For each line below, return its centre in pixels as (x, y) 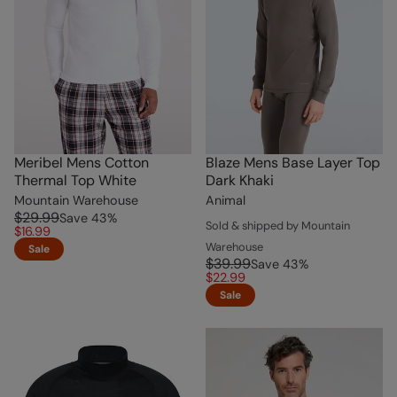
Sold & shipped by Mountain (278, 225)
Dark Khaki (240, 180)
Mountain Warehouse (76, 200)
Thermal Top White (75, 180)
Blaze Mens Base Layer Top (293, 162)
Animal (226, 200)
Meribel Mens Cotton (82, 162)
